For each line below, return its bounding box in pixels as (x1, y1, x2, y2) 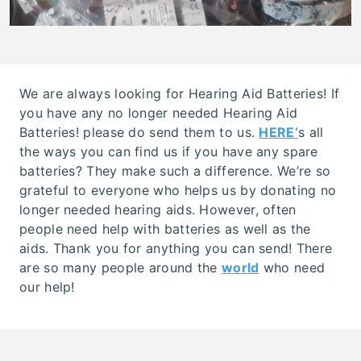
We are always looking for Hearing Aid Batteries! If (19, 85, 340, 102)
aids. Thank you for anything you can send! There (19, 240, 333, 256)
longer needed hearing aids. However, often (19, 201, 297, 218)
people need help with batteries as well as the (19, 221, 311, 237)
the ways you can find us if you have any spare (19, 143, 318, 160)
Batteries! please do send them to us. (19, 124, 259, 140)
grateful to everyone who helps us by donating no (19, 182, 337, 198)
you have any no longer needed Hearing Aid (19, 105, 298, 121)
